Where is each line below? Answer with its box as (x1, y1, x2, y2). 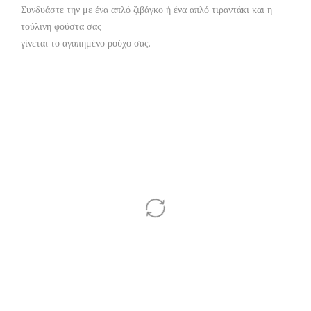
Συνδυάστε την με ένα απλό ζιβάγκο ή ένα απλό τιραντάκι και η (21, 3, 272, 16)
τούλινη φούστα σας (21, 19, 104, 33)
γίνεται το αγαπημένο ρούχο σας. (21, 36, 151, 49)
